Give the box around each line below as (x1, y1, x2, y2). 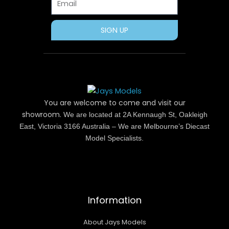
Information (87, 194, 142, 207)
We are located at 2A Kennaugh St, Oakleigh (63, 110, 208, 119)
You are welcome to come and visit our (43, 98, 186, 108)
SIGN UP (101, 25, 128, 35)
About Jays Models (83, 217, 146, 227)
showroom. (21, 109, 63, 120)
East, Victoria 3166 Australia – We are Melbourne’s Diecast (19, 122, 210, 130)
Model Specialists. (85, 134, 144, 142)
